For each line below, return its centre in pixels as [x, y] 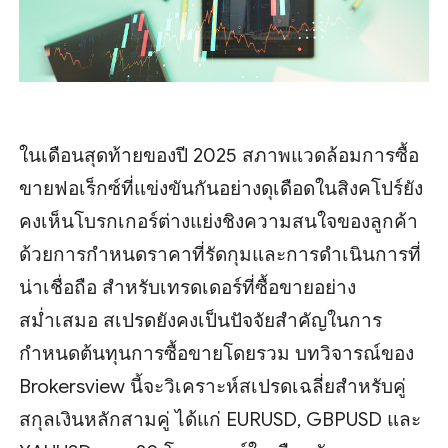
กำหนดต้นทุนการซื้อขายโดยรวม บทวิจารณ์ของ [217, 353]
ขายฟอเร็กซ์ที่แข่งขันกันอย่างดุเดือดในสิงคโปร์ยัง [221, 188]
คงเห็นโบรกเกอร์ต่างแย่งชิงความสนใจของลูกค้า [219, 221]
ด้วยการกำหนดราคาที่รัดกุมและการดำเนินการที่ [220, 254]
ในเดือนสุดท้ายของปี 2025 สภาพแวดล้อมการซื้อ [219, 155]
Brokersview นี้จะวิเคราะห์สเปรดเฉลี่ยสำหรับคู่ [213, 386]
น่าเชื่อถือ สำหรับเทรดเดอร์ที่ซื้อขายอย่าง [188, 287]
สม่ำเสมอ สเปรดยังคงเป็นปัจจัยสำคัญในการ [201, 320]
